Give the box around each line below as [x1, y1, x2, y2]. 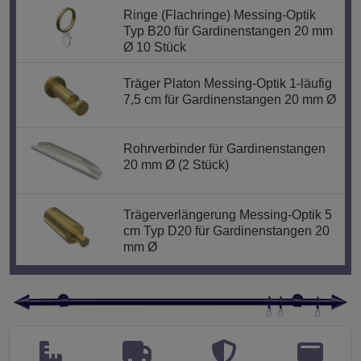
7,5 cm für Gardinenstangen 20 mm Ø [122, 92, 336, 106]
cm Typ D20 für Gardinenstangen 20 [122, 223, 330, 238]
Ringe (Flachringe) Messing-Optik [122, 7, 316, 22]
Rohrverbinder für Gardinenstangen [122, 142, 326, 156]
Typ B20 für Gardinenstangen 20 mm [122, 23, 333, 38]
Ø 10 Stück [122, 39, 186, 54]
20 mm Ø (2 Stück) [122, 158, 229, 172]
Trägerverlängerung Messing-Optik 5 [122, 207, 332, 222]
